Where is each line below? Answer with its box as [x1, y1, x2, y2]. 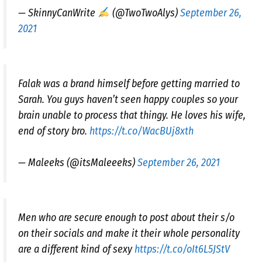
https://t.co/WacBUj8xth [89, 125, 194, 138]
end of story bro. [18, 125, 89, 138]
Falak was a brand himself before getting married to [18, 77, 240, 91]
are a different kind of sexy [18, 243, 135, 256]
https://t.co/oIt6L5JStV [135, 243, 230, 256]
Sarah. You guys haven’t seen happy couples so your [18, 93, 238, 106]
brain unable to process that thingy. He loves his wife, [18, 109, 246, 122]
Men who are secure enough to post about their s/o [18, 211, 235, 225]
